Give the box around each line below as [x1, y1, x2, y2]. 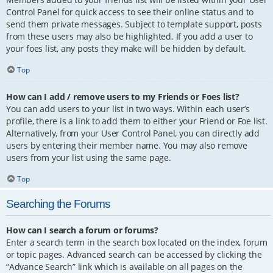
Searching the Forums [6, 197, 110, 211]
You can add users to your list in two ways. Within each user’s [6, 103, 250, 115]
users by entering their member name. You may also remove [6, 140, 247, 152]
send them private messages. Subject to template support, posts [6, 18, 262, 30]
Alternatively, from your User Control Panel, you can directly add [6, 127, 260, 140]
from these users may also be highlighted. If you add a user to [6, 30, 253, 42]
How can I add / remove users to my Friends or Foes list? [6, 91, 239, 103]
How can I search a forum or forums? [6, 224, 158, 236]
